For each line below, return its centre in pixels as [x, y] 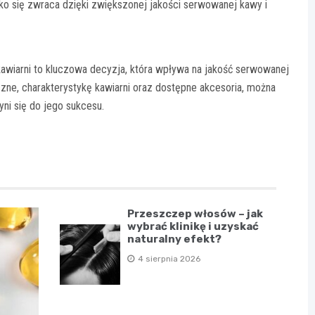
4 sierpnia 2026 [169, 258]
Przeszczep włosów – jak [195, 213]
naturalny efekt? [175, 239]
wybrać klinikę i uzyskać [193, 226]
